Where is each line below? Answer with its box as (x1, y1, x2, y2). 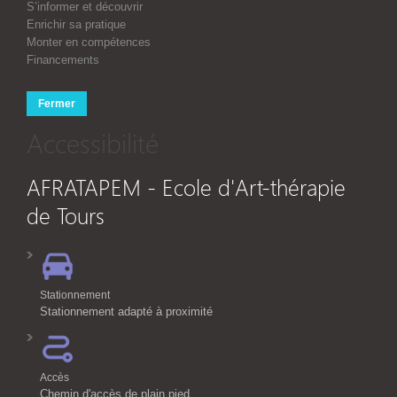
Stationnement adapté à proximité (40, 304, 213, 318)
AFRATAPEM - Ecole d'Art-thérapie (27, 170, 346, 202)
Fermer (38, 97, 75, 110)
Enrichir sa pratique (27, 17, 126, 31)
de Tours (27, 198, 105, 230)
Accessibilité (27, 123, 159, 160)
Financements (27, 52, 99, 66)
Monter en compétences (27, 35, 151, 49)
